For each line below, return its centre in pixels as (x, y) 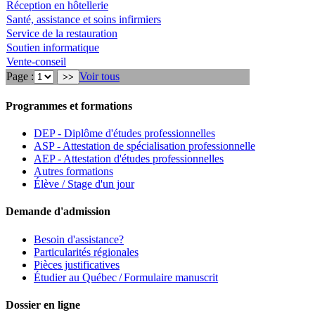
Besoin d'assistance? (79, 239)
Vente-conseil (36, 61)
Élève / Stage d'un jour (84, 184)
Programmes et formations (69, 105)
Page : (20, 76)
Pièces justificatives (77, 264)
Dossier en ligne (43, 304)
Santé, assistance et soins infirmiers (84, 19)
